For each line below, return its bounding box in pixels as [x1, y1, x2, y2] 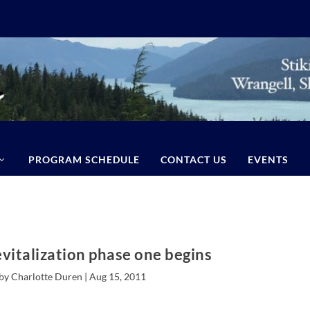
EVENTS [247, 154, 289, 165]
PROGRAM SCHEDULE [28, 154, 140, 165]
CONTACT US [160, 154, 227, 165]
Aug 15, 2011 [89, 271, 147, 282]
